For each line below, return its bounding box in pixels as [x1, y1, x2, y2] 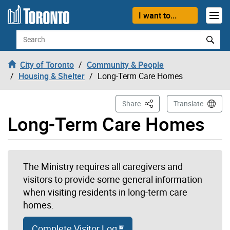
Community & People [87, 59, 164, 70]
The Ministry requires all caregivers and [23, 160, 183, 172]
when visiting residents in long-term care [23, 185, 187, 198]
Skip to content [8, 8, 63, 19]
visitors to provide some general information [23, 172, 202, 185]
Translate [174, 98, 203, 108]
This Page [143, 98, 176, 108]
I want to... [138, 9, 177, 21]
